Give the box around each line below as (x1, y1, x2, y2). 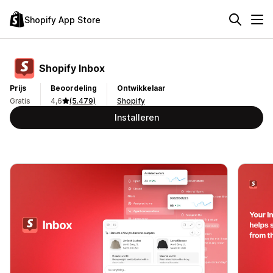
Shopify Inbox (39, 62, 105, 74)
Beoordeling (51, 83, 97, 93)
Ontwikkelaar (117, 83, 166, 93)
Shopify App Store (24, 14, 101, 25)
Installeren (114, 112, 159, 122)
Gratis (10, 96, 30, 105)
